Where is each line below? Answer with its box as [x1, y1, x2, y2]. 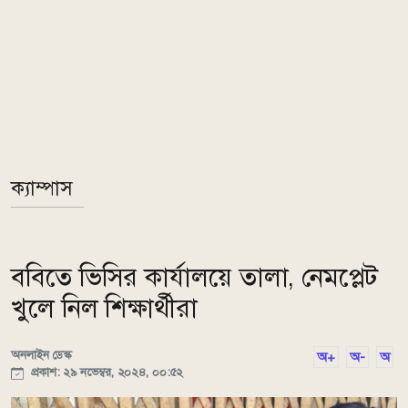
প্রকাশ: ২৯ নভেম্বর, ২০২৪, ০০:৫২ [27, 364, 184, 380]
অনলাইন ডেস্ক [11, 347, 72, 362]
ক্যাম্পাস [11, 176, 73, 200]
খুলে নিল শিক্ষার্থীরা [11, 292, 198, 324]
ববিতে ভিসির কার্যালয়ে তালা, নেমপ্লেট [11, 261, 378, 293]
